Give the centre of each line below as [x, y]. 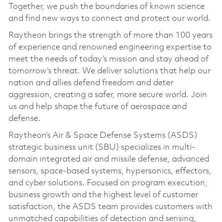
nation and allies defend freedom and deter [91, 83]
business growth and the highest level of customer [103, 195]
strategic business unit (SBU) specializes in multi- [102, 147]
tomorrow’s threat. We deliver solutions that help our [109, 71]
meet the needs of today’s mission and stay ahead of [108, 59]
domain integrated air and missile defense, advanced [109, 159]
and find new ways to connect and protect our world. [110, 18]
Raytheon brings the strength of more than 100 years [110, 35]
